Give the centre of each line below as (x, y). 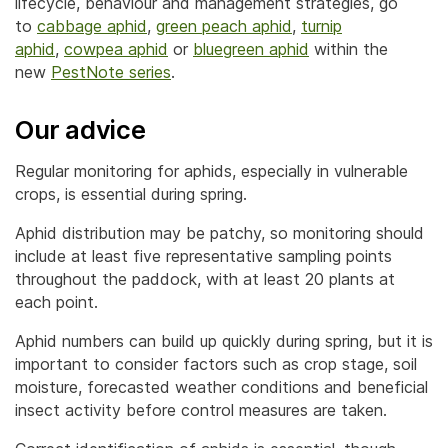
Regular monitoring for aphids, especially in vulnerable (211, 170)
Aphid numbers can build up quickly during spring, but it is (224, 340)
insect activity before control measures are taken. (201, 409)
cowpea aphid (116, 48)
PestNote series (111, 71)
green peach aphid (224, 25)
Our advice (80, 129)
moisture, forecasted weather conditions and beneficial (221, 386)
